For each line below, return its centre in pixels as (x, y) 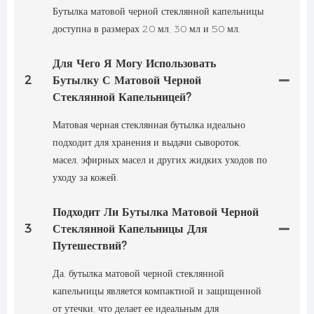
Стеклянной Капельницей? (122, 97)
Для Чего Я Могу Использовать (134, 64)
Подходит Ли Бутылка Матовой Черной (156, 212)
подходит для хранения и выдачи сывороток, (147, 143)
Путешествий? (90, 246)
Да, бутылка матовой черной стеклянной (138, 274)
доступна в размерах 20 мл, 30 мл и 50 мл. (146, 29)
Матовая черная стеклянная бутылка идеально (149, 125)
